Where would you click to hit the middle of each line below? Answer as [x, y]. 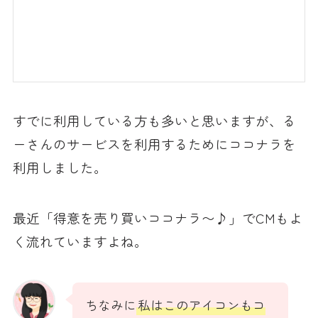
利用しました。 [60, 168]
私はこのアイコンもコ [201, 305]
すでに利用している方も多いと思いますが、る [154, 121]
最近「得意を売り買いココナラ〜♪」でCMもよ [157, 217]
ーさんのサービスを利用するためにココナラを [154, 144]
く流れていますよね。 [80, 241]
